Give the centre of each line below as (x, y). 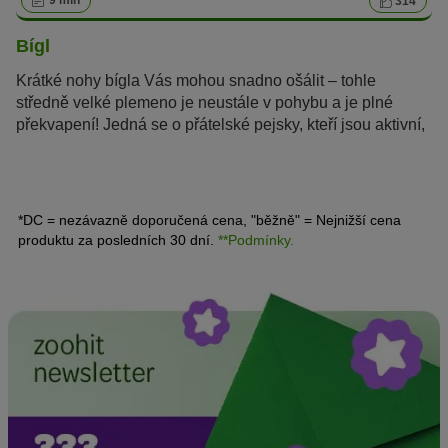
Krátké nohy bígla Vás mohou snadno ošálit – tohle (196, 81)
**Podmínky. (256, 240)
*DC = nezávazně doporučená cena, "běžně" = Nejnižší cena (209, 220)
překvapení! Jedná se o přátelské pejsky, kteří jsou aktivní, (220, 125)
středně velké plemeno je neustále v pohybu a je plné (204, 103)
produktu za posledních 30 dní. (118, 240)
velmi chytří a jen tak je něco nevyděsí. (152, 147)
